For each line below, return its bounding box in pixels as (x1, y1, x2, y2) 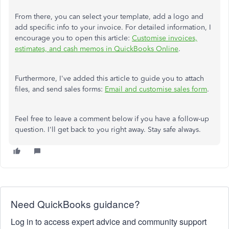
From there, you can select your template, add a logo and (15, 12, 203, 21)
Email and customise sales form (105, 85, 207, 94)
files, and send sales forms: (15, 85, 105, 94)
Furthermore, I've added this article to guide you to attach (15, 74, 204, 83)
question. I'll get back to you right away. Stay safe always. (15, 125, 201, 134)
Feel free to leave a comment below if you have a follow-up (15, 114, 209, 124)
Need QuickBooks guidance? (11, 197, 140, 211)
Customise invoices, (132, 34, 197, 43)
